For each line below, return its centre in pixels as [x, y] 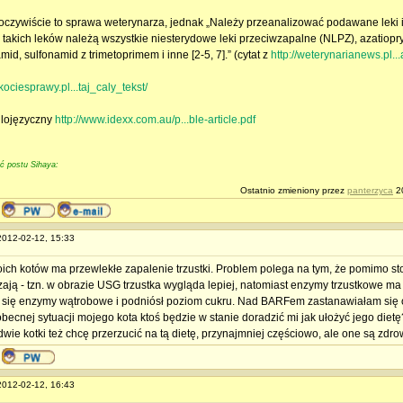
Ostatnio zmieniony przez [294, 190]
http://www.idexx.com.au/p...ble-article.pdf [155, 120]
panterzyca [370, 190]
